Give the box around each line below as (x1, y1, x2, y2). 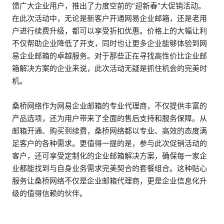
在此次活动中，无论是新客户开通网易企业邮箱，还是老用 (11, 13, 207, 23)
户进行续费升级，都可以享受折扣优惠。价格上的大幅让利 (11, 26, 207, 36)
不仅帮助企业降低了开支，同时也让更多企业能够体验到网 (11, 38, 207, 48)
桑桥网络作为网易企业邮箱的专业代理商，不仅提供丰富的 (11, 101, 207, 111)
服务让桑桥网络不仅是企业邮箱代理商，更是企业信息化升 (11, 176, 207, 186)
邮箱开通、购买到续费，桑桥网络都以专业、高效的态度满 (11, 126, 207, 136)
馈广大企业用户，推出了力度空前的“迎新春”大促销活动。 (11, 1, 205, 11)
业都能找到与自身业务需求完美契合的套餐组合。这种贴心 (11, 163, 207, 173)
